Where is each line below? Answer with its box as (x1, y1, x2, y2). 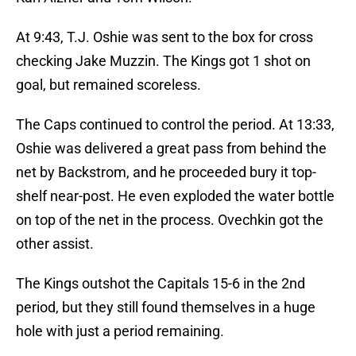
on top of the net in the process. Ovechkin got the (16, 211, 323, 229)
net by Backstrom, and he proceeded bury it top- (16, 164, 316, 181)
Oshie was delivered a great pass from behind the (16, 140, 327, 157)
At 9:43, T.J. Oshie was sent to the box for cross (16, 29, 313, 46)
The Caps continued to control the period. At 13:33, (16, 116, 335, 133)
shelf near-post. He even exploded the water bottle (16, 188, 335, 205)
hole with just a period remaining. (16, 323, 224, 340)
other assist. (16, 235, 94, 253)
